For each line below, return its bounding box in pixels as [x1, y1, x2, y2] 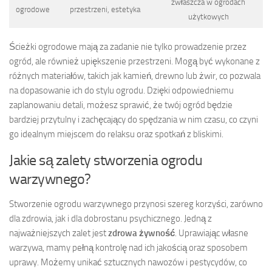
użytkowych [188, 12, 229, 21]
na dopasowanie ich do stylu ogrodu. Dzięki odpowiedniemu [9, 85, 234, 97]
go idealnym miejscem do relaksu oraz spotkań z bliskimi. [9, 129, 223, 140]
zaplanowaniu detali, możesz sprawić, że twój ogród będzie [9, 100, 233, 111]
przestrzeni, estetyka [69, 4, 140, 14]
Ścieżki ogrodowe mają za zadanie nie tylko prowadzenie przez [9, 41, 246, 53]
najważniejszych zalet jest [9, 228, 108, 239]
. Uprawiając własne [175, 228, 248, 239]
